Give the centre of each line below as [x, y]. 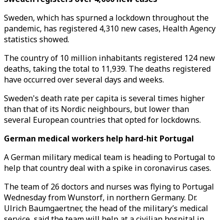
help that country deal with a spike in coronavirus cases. [108, 168]
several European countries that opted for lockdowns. [102, 120]
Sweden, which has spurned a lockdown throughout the [106, 18]
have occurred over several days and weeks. [84, 80]
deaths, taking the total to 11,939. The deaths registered [107, 69]
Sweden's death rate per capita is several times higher [104, 98]
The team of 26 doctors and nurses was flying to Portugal [109, 187]
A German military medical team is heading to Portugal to [110, 157]
